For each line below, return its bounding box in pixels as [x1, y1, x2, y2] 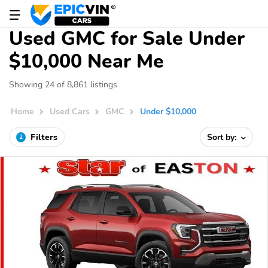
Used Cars [50, 105, 90, 118]
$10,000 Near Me [9, 48, 164, 74]
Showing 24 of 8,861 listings [9, 78, 117, 90]
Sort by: [207, 131, 239, 143]
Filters [31, 131, 57, 143]
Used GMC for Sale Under [9, 26, 245, 51]
